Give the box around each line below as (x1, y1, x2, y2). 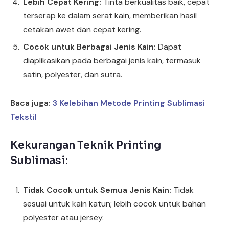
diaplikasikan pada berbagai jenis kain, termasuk (23, 55, 201, 66)
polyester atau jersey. (23, 212, 104, 223)
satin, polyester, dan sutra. (23, 69, 122, 80)
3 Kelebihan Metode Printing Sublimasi (53, 97, 205, 108)
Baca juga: (10, 97, 53, 108)
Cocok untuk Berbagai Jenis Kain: (23, 41, 156, 53)
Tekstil (10, 111, 37, 122)
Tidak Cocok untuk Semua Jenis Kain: (23, 185, 171, 196)
